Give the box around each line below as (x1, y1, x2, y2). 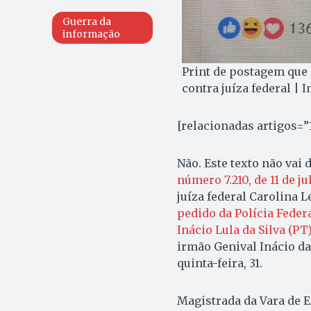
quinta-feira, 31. (176, 255, 262, 270)
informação (62, 27, 120, 40)
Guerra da (62, 15, 111, 28)
